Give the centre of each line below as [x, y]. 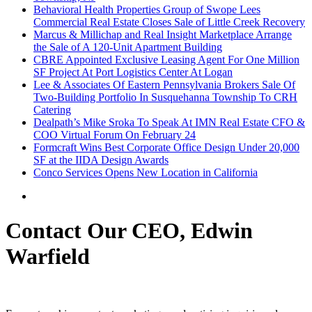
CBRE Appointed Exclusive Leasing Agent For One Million [166, 60]
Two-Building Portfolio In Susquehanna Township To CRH [165, 97]
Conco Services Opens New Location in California [146, 173]
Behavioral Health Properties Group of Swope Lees [147, 10]
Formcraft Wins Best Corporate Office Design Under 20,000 [166, 148]
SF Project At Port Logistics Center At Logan [133, 72]
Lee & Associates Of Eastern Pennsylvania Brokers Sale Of [164, 85]
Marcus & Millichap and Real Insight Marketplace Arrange [163, 35]
